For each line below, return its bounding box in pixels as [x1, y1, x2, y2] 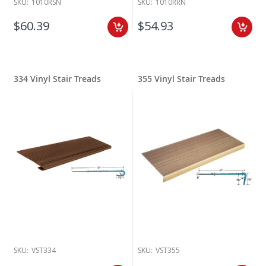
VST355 [156, 245, 180, 256]
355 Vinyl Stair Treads [138, 73, 225, 85]
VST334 [31, 245, 56, 256]
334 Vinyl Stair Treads [14, 73, 101, 85]
